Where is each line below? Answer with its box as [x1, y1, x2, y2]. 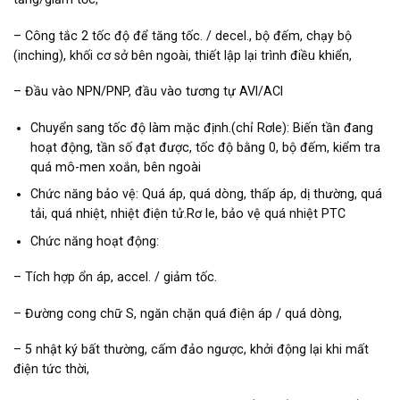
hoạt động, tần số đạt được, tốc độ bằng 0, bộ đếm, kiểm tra [29, 139, 380, 154]
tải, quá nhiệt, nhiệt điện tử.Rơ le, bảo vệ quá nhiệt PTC [29, 206, 346, 221]
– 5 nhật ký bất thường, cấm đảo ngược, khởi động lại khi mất [13, 342, 369, 357]
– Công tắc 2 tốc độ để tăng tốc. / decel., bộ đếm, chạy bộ [13, 28, 352, 43]
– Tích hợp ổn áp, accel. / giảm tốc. [13, 270, 217, 285]
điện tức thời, [13, 362, 89, 377]
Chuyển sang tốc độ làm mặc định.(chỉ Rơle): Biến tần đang [29, 120, 373, 135]
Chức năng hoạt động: [29, 233, 159, 248]
